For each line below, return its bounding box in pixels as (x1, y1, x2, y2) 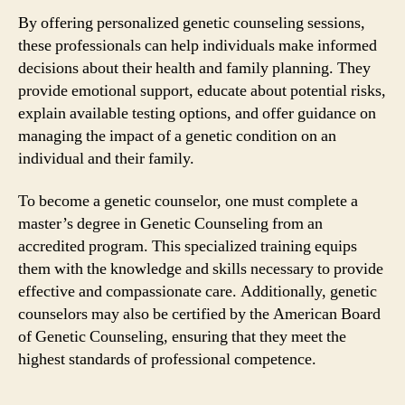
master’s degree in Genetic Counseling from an (18, 213, 323, 234)
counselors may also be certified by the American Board (18, 304, 381, 325)
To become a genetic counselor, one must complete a (18, 191, 358, 212)
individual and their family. (18, 147, 194, 169)
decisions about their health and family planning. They (18, 57, 371, 79)
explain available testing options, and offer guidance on (18, 102, 376, 124)
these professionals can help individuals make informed (18, 34, 377, 56)
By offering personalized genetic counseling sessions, (18, 12, 365, 33)
